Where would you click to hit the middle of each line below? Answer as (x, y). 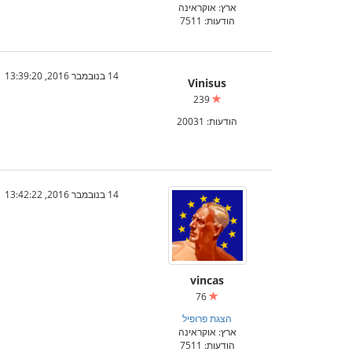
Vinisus (207, 83)
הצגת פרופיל (207, 318)
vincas (207, 280)
